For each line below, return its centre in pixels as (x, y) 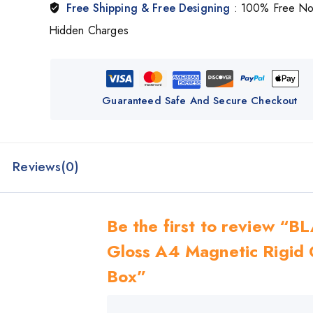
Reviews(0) (46, 167)
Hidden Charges (88, 31)
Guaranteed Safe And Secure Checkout (200, 101)
